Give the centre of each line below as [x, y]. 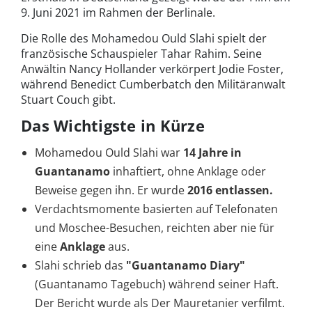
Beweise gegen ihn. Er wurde [111, 190]
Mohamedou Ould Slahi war [109, 153]
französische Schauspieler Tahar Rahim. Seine [141, 54]
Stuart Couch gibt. [68, 100]
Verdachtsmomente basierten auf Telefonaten [156, 209]
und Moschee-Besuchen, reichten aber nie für [155, 228]
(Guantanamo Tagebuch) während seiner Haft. [157, 284]
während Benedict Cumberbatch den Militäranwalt [153, 85]
